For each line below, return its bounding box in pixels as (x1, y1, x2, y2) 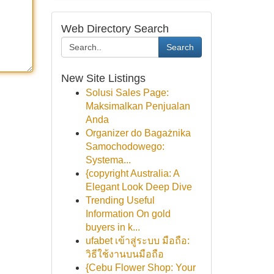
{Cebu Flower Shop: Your (85, 262, 196, 273)
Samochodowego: (85, 141, 165, 152)
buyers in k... (85, 222, 140, 232)
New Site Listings (61, 72, 146, 84)
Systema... (85, 155, 131, 165)
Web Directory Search (61, 23, 169, 35)
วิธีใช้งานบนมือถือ (85, 249, 164, 259)
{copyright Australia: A (85, 168, 179, 179)
